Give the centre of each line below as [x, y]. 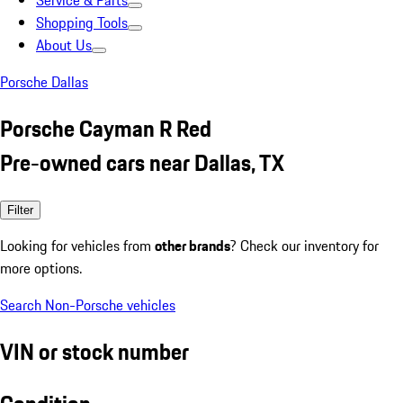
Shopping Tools [82, 22]
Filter [20, 210]
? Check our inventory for [304, 245]
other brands [193, 245]
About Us [64, 45]
